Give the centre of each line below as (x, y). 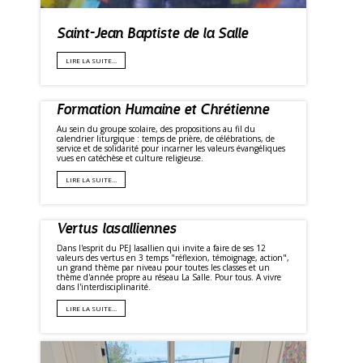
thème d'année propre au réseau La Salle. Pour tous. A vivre (169, 278)
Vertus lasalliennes (117, 228)
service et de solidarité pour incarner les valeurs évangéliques (171, 149)
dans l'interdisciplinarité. (104, 287)
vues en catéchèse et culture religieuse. (130, 158)
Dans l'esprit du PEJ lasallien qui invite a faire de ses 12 (161, 248)
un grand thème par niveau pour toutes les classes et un (163, 268)
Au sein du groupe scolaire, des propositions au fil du (156, 129)
